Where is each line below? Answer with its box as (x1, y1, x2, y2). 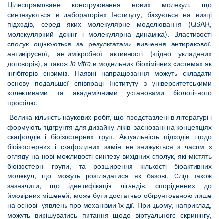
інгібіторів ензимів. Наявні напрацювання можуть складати (7, 68, 212, 78)
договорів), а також (7, 58, 70, 68)
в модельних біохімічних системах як (90, 58, 212, 68)
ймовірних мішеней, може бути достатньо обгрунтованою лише (7, 190, 212, 200)
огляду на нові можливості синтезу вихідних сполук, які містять (7, 151, 212, 161)
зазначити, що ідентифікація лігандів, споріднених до (7, 180, 212, 191)
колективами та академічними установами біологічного (7, 88, 212, 98)
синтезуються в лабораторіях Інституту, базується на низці (7, 9, 212, 20)
